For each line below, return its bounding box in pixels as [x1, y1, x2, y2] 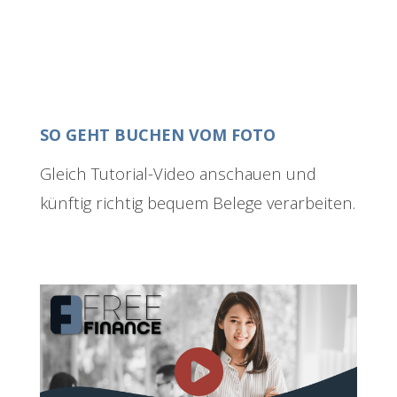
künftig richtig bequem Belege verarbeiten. [40, 191, 355, 214]
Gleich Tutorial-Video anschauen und [40, 162, 316, 185]
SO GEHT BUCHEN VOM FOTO [40, 124, 276, 146]
